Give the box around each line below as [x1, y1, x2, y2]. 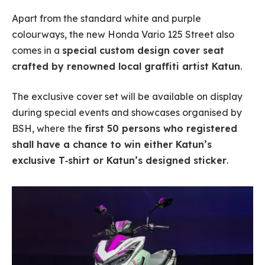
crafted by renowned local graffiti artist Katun [12, 60, 240, 72]
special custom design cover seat [62, 44, 224, 56]
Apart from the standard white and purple [12, 12, 201, 24]
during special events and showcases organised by [12, 106, 242, 119]
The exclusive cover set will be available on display [12, 91, 243, 103]
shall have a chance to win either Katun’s [12, 138, 212, 151]
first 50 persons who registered [85, 122, 237, 135]
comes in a [12, 44, 62, 56]
